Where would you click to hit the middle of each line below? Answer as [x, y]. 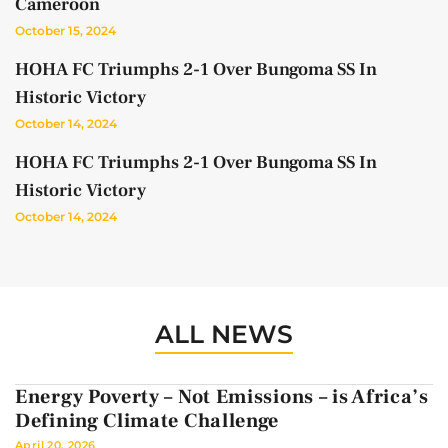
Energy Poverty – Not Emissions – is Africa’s [222, 397]
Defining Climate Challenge [147, 421]
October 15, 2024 [65, 31]
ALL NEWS [224, 334]
